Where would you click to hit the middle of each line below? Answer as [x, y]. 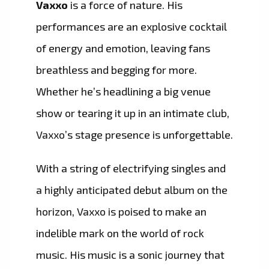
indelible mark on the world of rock [120, 233]
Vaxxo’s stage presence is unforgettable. [134, 135]
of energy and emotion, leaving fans [123, 48]
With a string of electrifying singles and [131, 168]
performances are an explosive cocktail [131, 27]
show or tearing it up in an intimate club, [133, 113]
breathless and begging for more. [116, 70]
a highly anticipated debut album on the [132, 190]
